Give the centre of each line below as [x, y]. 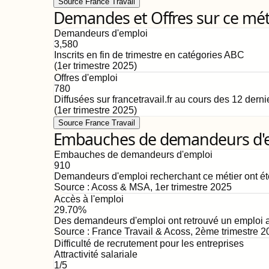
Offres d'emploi [86, 78]
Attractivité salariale [95, 254]
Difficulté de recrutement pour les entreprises [149, 243]
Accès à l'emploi [89, 199]
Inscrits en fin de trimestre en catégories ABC [149, 55]
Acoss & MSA [120, 187]
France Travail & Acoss [141, 231]
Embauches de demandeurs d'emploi [133, 155]
